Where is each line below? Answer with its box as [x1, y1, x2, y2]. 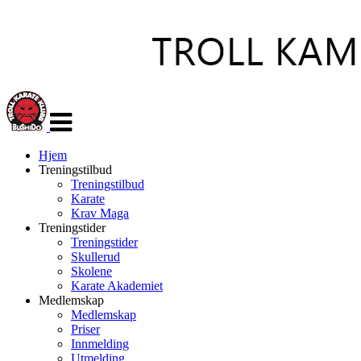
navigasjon [49, 105, 104, 118]
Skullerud [71, 250, 120, 263]
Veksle [49, 90, 83, 104]
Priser [71, 322, 100, 336]
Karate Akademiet [71, 279, 163, 293]
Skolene [71, 264, 112, 278]
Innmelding [71, 337, 129, 351]
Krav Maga [71, 206, 129, 220]
